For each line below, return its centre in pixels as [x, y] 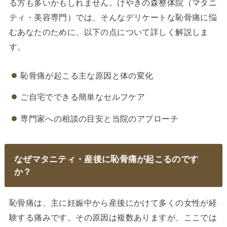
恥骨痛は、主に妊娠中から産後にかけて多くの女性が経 [113, 203]
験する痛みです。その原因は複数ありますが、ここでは [113, 218]
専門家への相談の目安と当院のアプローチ [99, 118]
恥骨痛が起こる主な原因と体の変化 [87, 75]
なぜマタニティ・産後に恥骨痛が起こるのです [106, 159]
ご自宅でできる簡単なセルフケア [83, 97]
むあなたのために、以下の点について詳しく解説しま [109, 32]
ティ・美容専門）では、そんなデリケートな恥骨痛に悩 [113, 17]
